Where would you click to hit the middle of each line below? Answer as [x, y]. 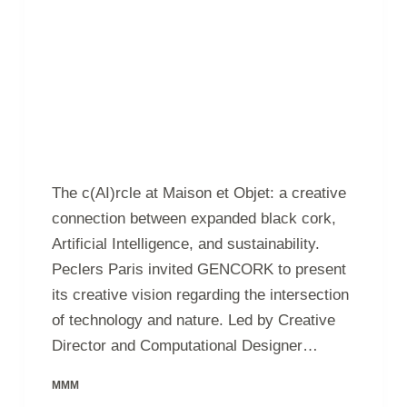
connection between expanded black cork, [194, 218]
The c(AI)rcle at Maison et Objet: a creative [199, 193]
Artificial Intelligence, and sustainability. [185, 243]
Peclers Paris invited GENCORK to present [199, 269]
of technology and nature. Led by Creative [193, 320]
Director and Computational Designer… [184, 345]
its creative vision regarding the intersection [200, 294]
